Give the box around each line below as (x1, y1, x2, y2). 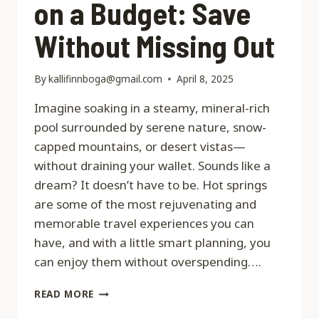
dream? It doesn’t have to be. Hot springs (34, 177, 267, 194)
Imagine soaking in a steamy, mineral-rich (34, 100, 270, 117)
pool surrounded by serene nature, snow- (34, 119, 266, 136)
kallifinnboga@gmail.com (48, 72, 163, 86)
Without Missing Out (34, 27, 275, 63)
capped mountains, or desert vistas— (34, 138, 246, 155)
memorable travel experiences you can (34, 215, 254, 232)
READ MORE (34, 287, 95, 301)
